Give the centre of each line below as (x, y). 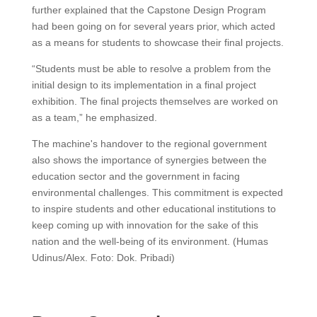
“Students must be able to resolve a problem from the (151, 68)
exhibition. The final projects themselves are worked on (155, 101)
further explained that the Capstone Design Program (149, 10)
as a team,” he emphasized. (94, 117)
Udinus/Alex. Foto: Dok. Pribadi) (103, 257)
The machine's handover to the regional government (149, 143)
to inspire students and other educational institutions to (154, 208)
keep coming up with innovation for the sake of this (145, 225)
